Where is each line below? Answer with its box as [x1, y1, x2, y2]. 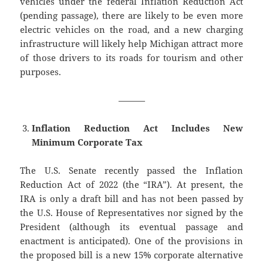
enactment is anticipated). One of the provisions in [20, 235, 243, 247]
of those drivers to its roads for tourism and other [20, 52, 243, 64]
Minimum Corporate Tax [32, 136, 143, 149]
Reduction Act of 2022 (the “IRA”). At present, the [20, 178, 243, 191]
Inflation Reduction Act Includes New [32, 122, 243, 134]
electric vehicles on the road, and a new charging [20, 23, 243, 36]
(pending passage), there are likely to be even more [20, 9, 243, 22]
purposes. [20, 66, 62, 78]
